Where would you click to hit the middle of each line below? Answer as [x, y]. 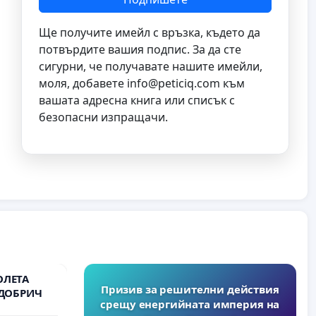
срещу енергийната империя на [190, 304]
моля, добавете [83, 84]
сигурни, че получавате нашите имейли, [151, 67]
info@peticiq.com [174, 84]
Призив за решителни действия [190, 289]
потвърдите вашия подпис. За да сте [140, 50]
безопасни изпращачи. [103, 117]
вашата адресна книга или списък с [137, 101]
